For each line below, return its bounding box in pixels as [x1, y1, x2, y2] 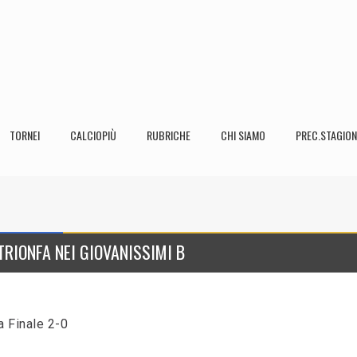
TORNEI [10, 127, 40, 143]
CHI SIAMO [221, 127, 265, 143]
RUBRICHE [147, 127, 190, 143]
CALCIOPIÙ [70, 127, 116, 143]
